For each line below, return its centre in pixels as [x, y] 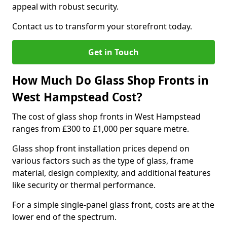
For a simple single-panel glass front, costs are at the [113, 205]
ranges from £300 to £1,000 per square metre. [101, 129]
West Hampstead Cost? [77, 97]
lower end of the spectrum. [65, 217]
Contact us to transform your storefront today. [102, 26]
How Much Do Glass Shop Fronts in [110, 80]
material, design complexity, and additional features [111, 173]
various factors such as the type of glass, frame [103, 161]
